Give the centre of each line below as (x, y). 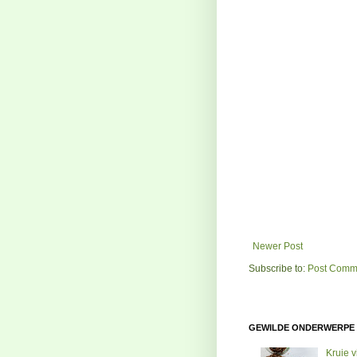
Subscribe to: (278, 268)
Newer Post (278, 246)
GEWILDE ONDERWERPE (302, 327)
